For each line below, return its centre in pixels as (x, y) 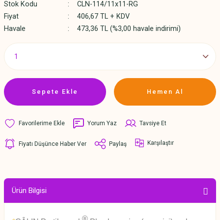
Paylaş (118, 144)
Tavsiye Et (153, 123)
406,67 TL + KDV (103, 16)
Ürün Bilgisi (29, 191)
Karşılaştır (161, 143)
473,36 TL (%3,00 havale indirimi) (129, 29)
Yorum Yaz (102, 123)
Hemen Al (165, 92)
